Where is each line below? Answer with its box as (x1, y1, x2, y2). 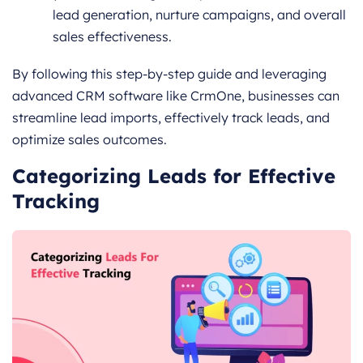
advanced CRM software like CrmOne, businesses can (12, 88, 340, 105)
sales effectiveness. (53, 28, 172, 45)
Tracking (12, 189, 100, 214)
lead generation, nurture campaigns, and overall (53, 6, 346, 23)
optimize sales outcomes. (12, 131, 167, 148)
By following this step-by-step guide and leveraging (12, 66, 327, 83)
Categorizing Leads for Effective (12, 164, 335, 189)
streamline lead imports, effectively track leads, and (12, 109, 330, 126)
